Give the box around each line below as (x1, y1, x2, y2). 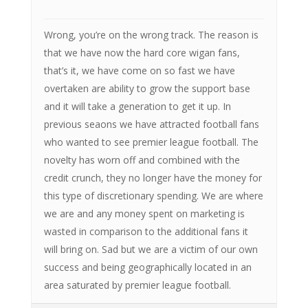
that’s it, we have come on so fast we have (43, 63, 235, 77)
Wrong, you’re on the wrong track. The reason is (43, 27, 258, 41)
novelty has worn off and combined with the (43, 153, 240, 166)
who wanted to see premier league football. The (43, 135, 258, 148)
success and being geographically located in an (43, 260, 252, 274)
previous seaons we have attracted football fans (43, 117, 259, 131)
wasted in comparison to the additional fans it (43, 224, 248, 238)
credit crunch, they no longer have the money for (43, 170, 262, 184)
